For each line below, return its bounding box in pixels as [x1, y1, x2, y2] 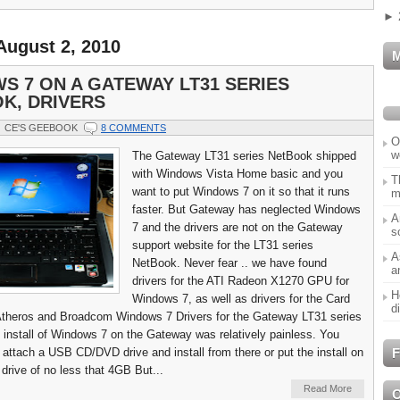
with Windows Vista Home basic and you [132, 167, 343, 181]
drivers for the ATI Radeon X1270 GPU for [132, 274, 349, 288]
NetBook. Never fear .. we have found [132, 256, 327, 271]
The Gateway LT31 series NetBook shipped [132, 149, 356, 163]
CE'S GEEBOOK [4, 122, 78, 134]
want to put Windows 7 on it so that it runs [132, 185, 350, 199]
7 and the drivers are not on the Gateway [132, 221, 343, 235]
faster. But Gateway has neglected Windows [132, 203, 361, 217]
